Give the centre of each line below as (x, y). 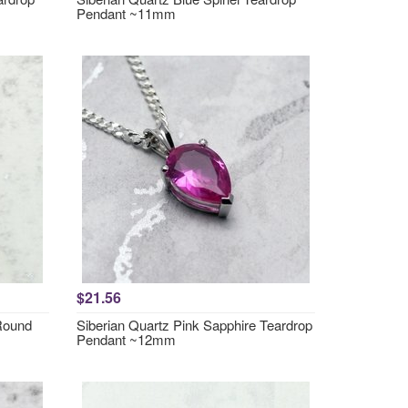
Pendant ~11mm (126, 13)
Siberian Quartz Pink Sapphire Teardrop (194, 325)
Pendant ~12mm (126, 339)
